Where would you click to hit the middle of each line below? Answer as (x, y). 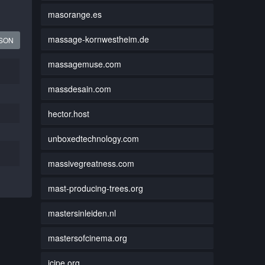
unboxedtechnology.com (93, 138)
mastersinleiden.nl (82, 213)
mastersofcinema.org (87, 237)
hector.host (68, 113)
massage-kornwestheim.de (98, 39)
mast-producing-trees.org (95, 188)
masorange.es (75, 14)
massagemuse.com (84, 64)
